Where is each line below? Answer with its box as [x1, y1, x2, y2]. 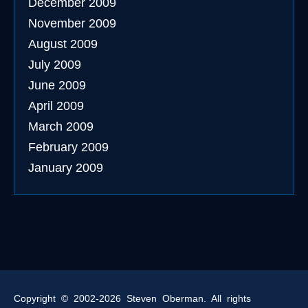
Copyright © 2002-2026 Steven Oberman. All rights [14, 293, 251, 304]
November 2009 [28, 16, 116, 30]
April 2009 [28, 99, 84, 113]
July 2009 [28, 58, 81, 71]
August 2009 [28, 37, 98, 51]
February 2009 [28, 140, 109, 154]
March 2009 [28, 120, 93, 133]
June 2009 [28, 78, 86, 92]
